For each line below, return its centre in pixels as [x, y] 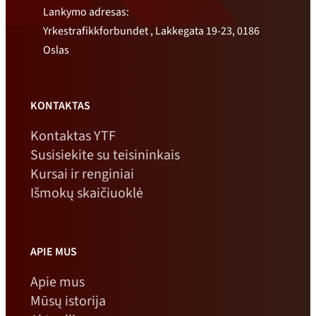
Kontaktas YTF [73, 136]
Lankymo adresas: [86, 12]
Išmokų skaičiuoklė [86, 194]
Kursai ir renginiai [82, 175]
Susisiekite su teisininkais [105, 156]
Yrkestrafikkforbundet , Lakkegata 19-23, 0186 [152, 31]
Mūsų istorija [68, 302]
